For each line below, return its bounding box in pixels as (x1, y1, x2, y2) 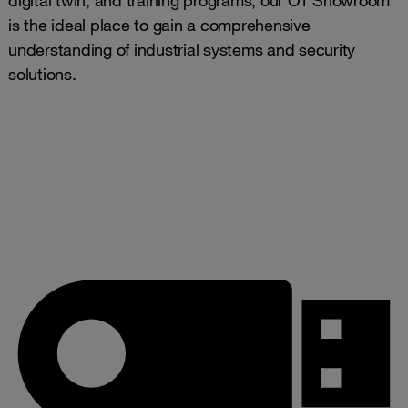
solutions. (8, 63, 76, 84)
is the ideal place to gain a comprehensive (8, 14, 311, 35)
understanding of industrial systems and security (8, 38, 355, 59)
